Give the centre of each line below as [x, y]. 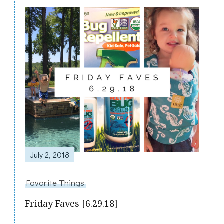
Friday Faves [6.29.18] [71, 204]
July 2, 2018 [50, 155]
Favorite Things [56, 183]
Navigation [77, 47]
